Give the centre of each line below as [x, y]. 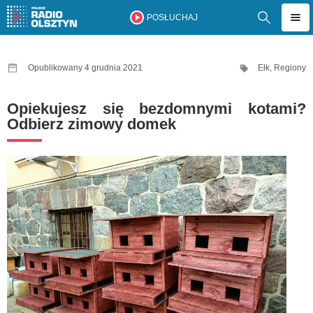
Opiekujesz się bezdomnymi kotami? [156, 109]
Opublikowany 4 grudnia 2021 [85, 68]
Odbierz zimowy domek [92, 124]
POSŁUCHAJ [172, 17]
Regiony [290, 68]
